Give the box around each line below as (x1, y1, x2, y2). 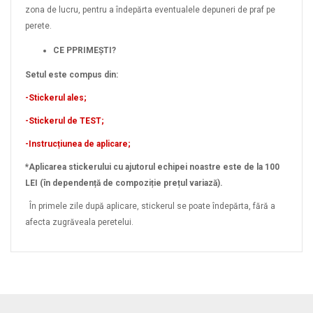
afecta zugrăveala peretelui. (25, 217, 133, 227)
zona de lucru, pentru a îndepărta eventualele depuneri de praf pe (25, 5, 275, 15)
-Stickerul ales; (25, 93, 87, 103)
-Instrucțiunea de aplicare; (25, 139, 131, 149)
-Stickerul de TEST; (25, 116, 104, 126)
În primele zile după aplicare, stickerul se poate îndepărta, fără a (25, 201, 275, 211)
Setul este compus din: (25, 70, 118, 80)
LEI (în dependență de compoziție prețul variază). (25, 178, 223, 188)
